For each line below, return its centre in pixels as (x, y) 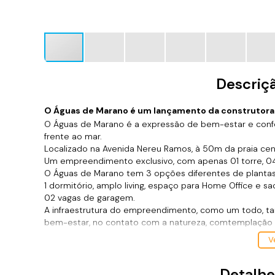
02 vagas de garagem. (90, 198)
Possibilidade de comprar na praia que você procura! (152, 247)
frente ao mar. (73, 136)
